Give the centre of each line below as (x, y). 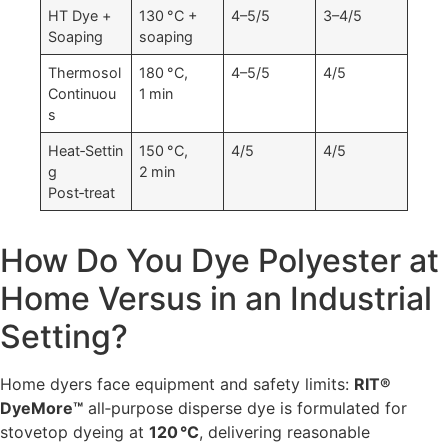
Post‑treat (82, 193)
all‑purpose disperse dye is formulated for (245, 408)
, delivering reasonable (284, 432)
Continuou (82, 94)
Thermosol (85, 73)
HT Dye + (80, 16)
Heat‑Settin (86, 151)
